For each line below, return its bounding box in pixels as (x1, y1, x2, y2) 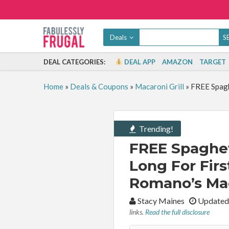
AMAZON (162, 58, 193, 66)
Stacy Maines (136, 196, 189, 205)
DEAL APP (123, 58, 156, 66)
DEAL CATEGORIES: (43, 58, 105, 66)
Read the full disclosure (145, 208, 210, 216)
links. (129, 208, 145, 216)
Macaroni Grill (134, 82, 184, 91)
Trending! (138, 124, 173, 133)
